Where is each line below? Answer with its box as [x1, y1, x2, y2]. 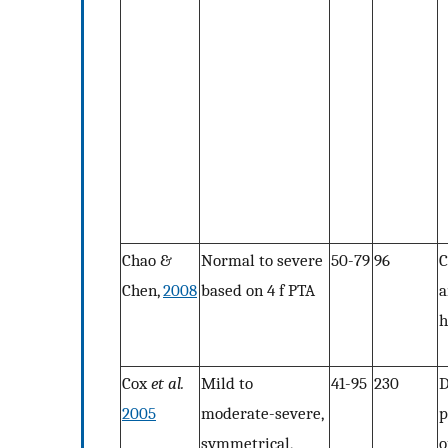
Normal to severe [201, 250, 323, 271]
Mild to [201, 373, 253, 394]
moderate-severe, [201, 403, 324, 424]
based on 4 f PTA [201, 280, 315, 301]
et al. [151, 373, 184, 394]
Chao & [122, 250, 172, 271]
